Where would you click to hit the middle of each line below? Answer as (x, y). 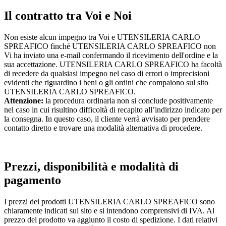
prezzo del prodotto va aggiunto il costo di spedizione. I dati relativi (111, 220)
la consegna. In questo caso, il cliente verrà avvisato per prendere (107, 119)
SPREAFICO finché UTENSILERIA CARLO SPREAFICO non (110, 46)
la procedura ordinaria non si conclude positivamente (128, 101)
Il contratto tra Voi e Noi (68, 16)
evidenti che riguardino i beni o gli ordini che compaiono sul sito (106, 83)
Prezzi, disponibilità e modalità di (91, 167)
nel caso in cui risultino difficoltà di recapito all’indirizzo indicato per (113, 110)
